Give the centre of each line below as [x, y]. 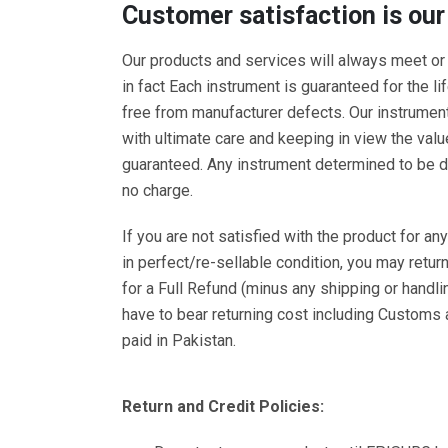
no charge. [157, 190]
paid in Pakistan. [179, 340]
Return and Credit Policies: [223, 406]
